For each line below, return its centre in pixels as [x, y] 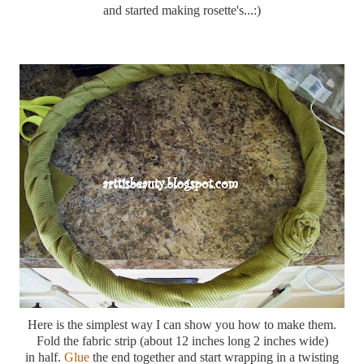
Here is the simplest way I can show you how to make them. [182, 324]
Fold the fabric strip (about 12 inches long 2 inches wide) [182, 340]
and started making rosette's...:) [182, 10]
